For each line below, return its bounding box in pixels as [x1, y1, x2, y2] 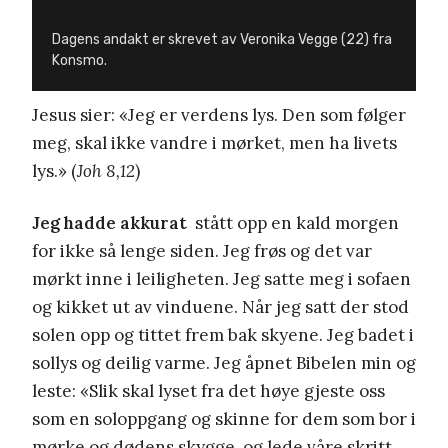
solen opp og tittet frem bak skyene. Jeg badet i [32, 324, 414, 347]
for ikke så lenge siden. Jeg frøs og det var [32, 240, 372, 263]
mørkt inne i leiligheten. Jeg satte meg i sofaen [32, 268, 411, 291]
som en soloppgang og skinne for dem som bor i [32, 408, 416, 431]
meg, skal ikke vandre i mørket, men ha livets [32, 132, 397, 155]
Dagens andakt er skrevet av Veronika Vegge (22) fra [52, 31, 392, 49]
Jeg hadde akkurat [32, 212, 187, 235]
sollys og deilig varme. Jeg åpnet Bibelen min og [32, 352, 416, 375]
